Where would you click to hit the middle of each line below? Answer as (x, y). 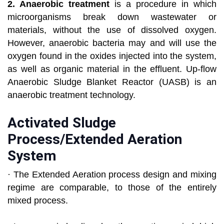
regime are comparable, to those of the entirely (112, 188)
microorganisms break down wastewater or (112, 17)
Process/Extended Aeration (95, 139)
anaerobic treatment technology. (71, 95)
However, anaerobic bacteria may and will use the (112, 43)
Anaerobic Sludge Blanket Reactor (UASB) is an (112, 82)
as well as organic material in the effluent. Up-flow (112, 69)
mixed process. (38, 201)
